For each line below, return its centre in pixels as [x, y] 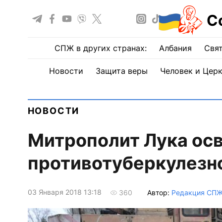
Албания [175, 48]
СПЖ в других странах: [101, 48]
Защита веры [121, 71]
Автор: [159, 192]
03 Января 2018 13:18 [64, 192]
